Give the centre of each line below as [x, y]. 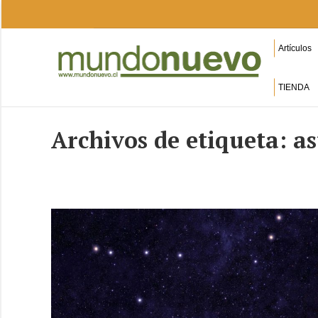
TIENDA [294, 87]
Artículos [295, 48]
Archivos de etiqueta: [172, 140]
